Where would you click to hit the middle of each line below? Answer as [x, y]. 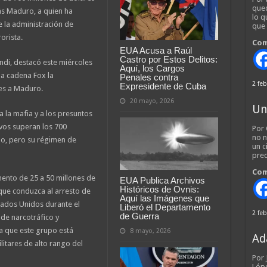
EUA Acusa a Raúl [156, 50]
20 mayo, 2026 [152, 101]
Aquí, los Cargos [152, 68]
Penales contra [149, 77]
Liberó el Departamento [165, 207]
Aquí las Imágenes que [164, 198]
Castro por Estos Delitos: [168, 59]
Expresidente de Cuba [163, 86]
